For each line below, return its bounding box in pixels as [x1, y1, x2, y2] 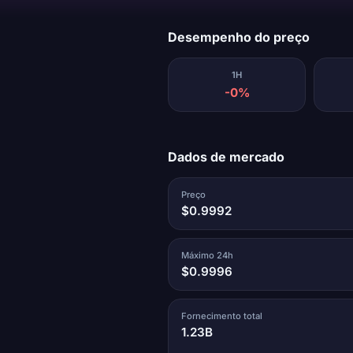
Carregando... [168, 12, 232, 24]
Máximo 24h [180, 249, 233, 261]
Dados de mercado [167, 148, 284, 165]
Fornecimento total [180, 310, 262, 321]
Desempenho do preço [167, 29, 310, 46]
